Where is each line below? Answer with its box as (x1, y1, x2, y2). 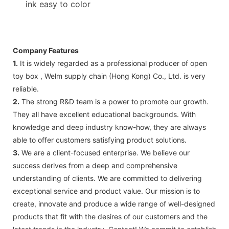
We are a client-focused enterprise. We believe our (19, 148, 190, 157)
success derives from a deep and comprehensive (13, 161, 177, 170)
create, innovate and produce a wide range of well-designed (13, 199, 215, 208)
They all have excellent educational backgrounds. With (13, 109, 196, 119)
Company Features (13, 45, 79, 55)
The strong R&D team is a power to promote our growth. (19, 97, 209, 106)
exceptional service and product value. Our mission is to (13, 186, 200, 195)
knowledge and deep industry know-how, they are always (13, 122, 206, 131)
